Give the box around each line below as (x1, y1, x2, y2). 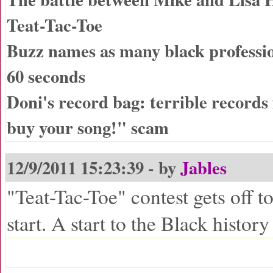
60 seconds (7, 63, 85, 89)
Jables (180, 155, 227, 180)
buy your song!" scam (7, 115, 169, 140)
